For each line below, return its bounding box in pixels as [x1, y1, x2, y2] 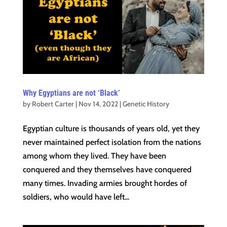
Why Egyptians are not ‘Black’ [22, 88, 120, 98]
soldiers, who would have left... [22, 192, 129, 202]
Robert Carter [31, 99, 74, 108]
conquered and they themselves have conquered [22, 164, 192, 174]
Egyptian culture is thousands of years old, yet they [22, 123, 200, 133]
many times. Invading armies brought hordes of [22, 178, 187, 188]
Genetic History [122, 99, 169, 108]
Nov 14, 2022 [78, 99, 118, 108]
